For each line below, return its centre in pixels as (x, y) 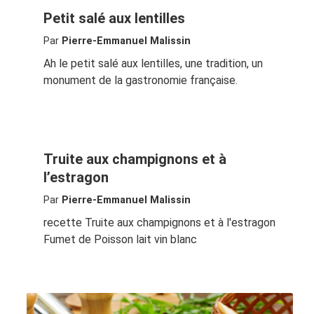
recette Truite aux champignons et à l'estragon (159, 223)
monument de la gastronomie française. (140, 80)
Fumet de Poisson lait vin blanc (120, 240)
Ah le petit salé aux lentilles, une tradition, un (153, 63)
